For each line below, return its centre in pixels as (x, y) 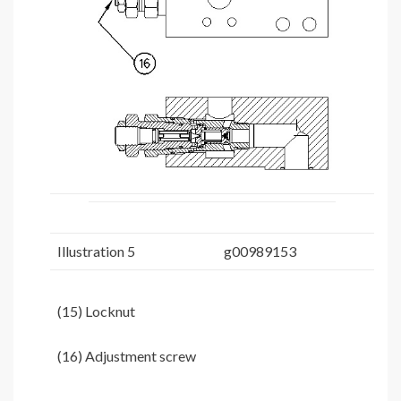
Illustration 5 (96, 252)
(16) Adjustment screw (127, 356)
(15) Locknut (96, 311)
